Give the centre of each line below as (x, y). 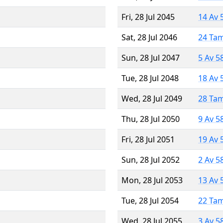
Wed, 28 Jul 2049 (152, 98)
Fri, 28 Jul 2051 (148, 139)
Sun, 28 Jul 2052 (151, 160)
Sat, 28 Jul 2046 (149, 37)
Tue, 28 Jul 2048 (150, 78)
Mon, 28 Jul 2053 (152, 180)
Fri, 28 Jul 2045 (148, 17)
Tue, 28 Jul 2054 (150, 200)
